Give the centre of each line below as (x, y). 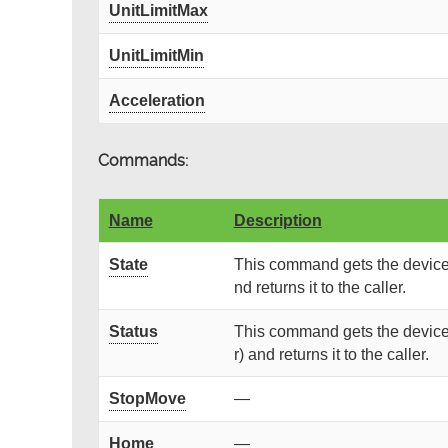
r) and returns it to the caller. (331, 355)
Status (133, 332)
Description (277, 221)
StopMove (147, 399)
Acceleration (156, 101)
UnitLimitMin (156, 56)
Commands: (142, 161)
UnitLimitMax (158, 11)
